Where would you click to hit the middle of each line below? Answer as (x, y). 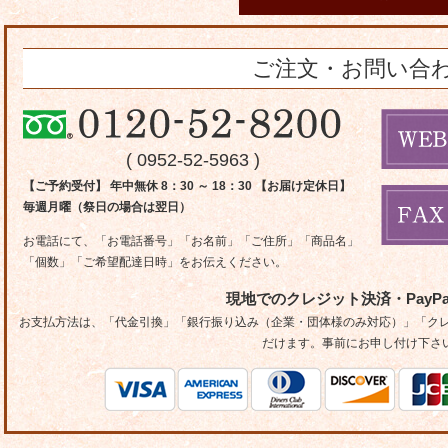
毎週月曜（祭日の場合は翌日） (107, 207)
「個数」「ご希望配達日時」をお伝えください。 (155, 261)
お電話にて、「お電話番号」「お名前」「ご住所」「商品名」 (191, 240)
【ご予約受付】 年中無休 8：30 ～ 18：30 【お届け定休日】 (187, 186)
